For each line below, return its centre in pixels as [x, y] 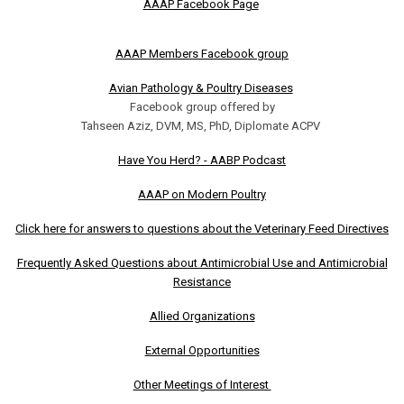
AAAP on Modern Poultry [202, 194]
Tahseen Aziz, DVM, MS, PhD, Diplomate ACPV [202, 125]
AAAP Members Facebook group [202, 53]
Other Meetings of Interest [202, 384]
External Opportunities [202, 350]
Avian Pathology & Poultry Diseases [201, 87]
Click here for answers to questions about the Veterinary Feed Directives [202, 228]
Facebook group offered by [202, 106]
